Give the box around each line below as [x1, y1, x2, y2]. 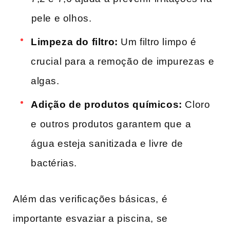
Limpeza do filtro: [31, 36, 118, 48]
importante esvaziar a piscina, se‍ [13, 213, 168, 224]
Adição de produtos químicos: [31, 99, 182, 110]
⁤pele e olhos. [31, 13, 92, 24]
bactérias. [31, 158, 77, 169]
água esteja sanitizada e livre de [31, 138, 183, 149]
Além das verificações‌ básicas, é [13, 194, 168, 205]
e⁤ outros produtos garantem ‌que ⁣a [31, 119, 191, 130]
